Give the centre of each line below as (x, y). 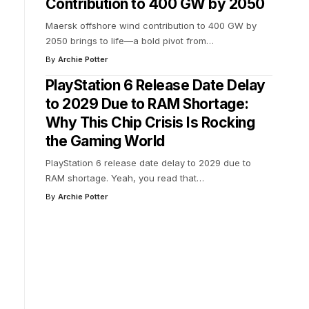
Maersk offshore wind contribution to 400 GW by (151, 25)
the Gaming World (105, 141)
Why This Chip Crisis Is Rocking (150, 122)
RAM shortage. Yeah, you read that (121, 178)
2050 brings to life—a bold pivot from (126, 40)
